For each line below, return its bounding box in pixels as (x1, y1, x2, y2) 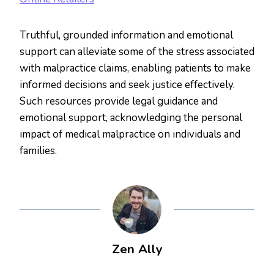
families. (20, 144, 57, 158)
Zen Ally (111, 240, 163, 258)
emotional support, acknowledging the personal (20, 111, 242, 125)
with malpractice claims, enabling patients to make (20, 61, 251, 76)
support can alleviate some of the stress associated (20, 45, 254, 59)
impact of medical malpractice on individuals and (20, 127, 240, 142)
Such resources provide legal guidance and (20, 94, 218, 109)
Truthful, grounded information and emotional (20, 28, 233, 43)
